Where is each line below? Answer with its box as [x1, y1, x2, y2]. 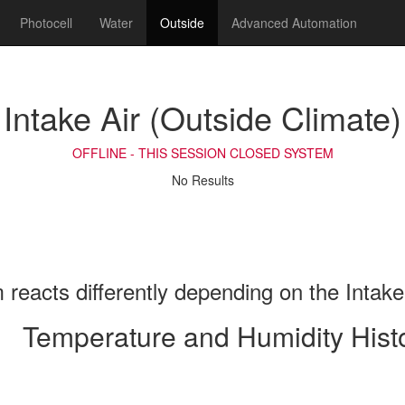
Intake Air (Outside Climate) [4, 94, 401, 140]
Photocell [20, 14, 72, 32]
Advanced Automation [231, 14, 357, 32]
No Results [171, 171, 234, 189]
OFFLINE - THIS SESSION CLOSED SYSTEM [71, 144, 334, 162]
